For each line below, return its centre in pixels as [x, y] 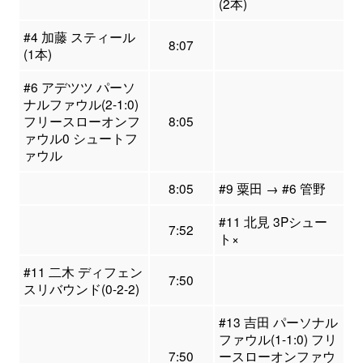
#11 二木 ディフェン [83, 272]
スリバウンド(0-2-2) [81, 289]
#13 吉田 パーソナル [278, 322]
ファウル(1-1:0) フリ [278, 339]
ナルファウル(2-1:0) [81, 104]
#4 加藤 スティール [79, 37]
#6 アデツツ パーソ [79, 87]
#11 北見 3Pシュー [273, 222]
